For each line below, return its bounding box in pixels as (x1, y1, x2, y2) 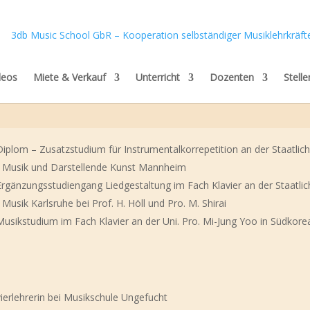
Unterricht (135, 71, 180, 84)
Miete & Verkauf (33, 71, 106, 84)
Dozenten (209, 71, 254, 84)
